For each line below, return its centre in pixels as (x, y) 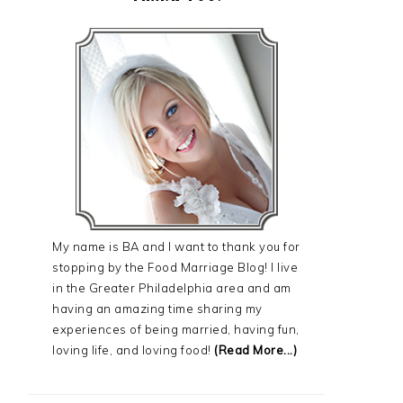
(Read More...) (254, 350)
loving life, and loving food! (132, 350)
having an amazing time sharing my (157, 309)
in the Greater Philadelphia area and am (172, 288)
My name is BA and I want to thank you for (176, 246)
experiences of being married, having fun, (176, 329)
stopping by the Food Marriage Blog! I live (175, 267)
